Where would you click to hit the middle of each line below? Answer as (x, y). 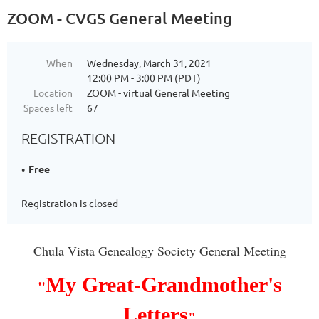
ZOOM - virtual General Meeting (158, 93)
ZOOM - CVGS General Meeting (120, 18)
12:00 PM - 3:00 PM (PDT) (144, 78)
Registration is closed (70, 203)
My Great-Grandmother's (163, 284)
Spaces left (48, 108)
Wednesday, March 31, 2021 (149, 63)
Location (53, 93)
